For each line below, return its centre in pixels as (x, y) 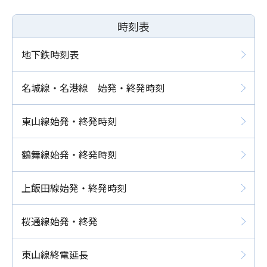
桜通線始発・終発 (60, 221)
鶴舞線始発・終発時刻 (69, 154)
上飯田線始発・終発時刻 (74, 188)
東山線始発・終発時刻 (69, 121)
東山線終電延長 (55, 254)
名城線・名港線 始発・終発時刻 (93, 88)
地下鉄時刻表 (50, 54)
